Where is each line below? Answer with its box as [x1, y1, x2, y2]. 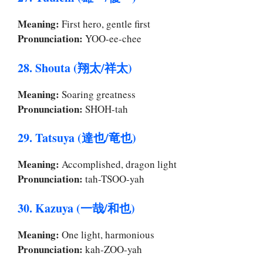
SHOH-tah [83, 102, 128, 116]
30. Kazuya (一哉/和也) [18, 199, 135, 217]
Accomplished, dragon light [59, 157, 177, 171]
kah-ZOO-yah [83, 242, 142, 256]
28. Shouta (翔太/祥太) [18, 59, 132, 76]
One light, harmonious [59, 227, 154, 241]
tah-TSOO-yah [83, 172, 144, 186]
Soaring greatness [59, 87, 136, 101]
